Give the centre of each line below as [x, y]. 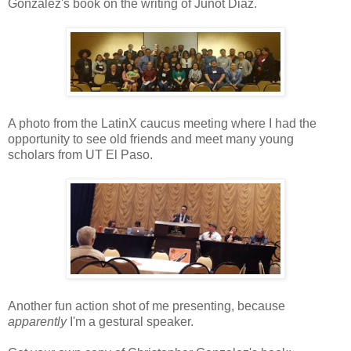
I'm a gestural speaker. [130, 322]
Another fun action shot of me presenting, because [147, 306]
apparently [37, 322]
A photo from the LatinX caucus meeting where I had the [162, 123]
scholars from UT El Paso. [80, 155]
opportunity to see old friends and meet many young [151, 139]
